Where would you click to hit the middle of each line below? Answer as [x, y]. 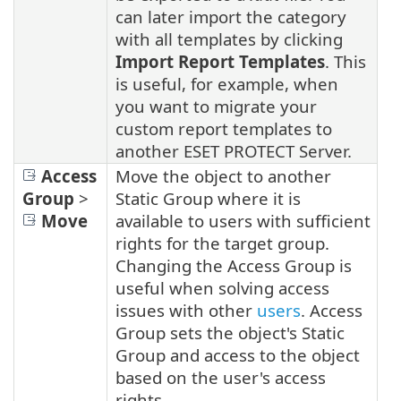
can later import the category [231, 17]
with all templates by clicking [229, 39]
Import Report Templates [220, 62]
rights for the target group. [222, 243]
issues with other [186, 311]
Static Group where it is [208, 199]
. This [346, 62]
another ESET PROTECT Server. [234, 151]
